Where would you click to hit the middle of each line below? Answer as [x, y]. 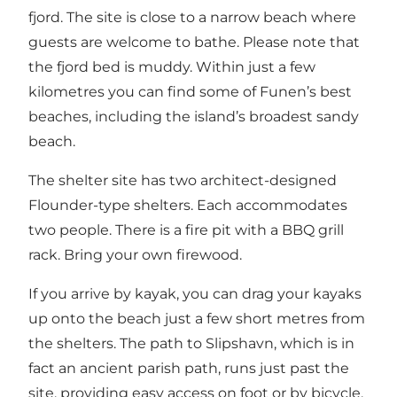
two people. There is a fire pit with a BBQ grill [186, 230]
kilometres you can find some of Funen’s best [190, 92]
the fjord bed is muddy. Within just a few [172, 67]
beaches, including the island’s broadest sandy [194, 117]
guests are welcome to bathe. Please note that [194, 43]
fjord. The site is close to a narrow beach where [192, 18]
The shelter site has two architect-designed [183, 181]
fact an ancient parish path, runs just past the [189, 369]
